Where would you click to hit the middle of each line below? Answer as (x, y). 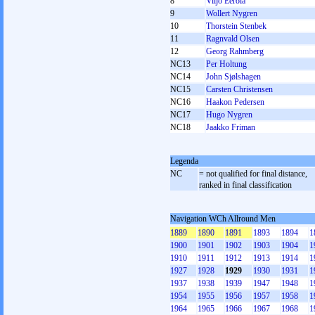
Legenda (184, 161)
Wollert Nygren (232, 13)
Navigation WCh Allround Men (223, 219)
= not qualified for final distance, (253, 174)
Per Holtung (226, 64)
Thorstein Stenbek (236, 26)
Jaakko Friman (231, 127)
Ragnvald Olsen (233, 39)
